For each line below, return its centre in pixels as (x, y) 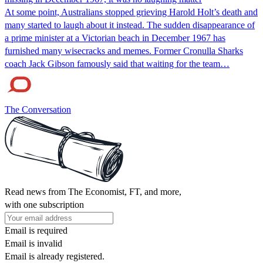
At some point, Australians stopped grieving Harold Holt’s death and (131, 12)
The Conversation (38, 109)
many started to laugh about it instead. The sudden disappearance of (130, 25)
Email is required (36, 230)
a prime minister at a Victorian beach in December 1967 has (115, 38)
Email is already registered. (55, 256)
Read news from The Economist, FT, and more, (93, 191)
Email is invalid (33, 243)
